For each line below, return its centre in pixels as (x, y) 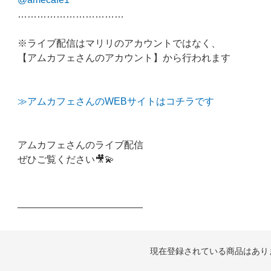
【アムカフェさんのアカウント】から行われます (124, 57)
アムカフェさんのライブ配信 (80, 144)
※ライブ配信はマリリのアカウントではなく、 (119, 43)
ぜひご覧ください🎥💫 (66, 159)
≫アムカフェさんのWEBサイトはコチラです (116, 101)
